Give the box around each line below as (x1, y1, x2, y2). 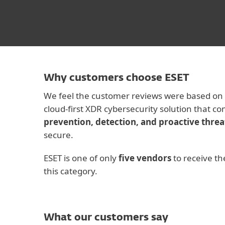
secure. (44, 129, 73, 141)
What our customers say (44, 212, 168, 222)
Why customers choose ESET (44, 73, 189, 83)
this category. (44, 165, 97, 177)
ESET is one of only (44, 152, 119, 164)
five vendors (119, 152, 171, 164)
